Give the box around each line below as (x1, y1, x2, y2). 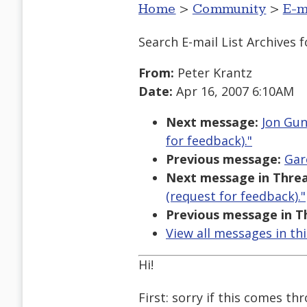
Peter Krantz (174, 64, 252, 82)
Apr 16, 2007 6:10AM (173, 83, 294, 100)
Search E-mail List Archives (138, 33, 296, 50)
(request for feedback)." (166, 188, 306, 205)
